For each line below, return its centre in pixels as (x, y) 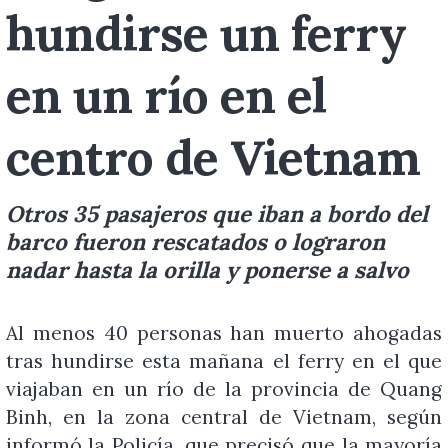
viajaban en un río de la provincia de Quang (224, 389)
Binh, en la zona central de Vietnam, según (224, 417)
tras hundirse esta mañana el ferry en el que (224, 361)
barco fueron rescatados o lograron (195, 242)
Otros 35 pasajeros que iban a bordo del (216, 214)
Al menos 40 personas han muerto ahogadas (224, 333)
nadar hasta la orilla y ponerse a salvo (207, 270)
